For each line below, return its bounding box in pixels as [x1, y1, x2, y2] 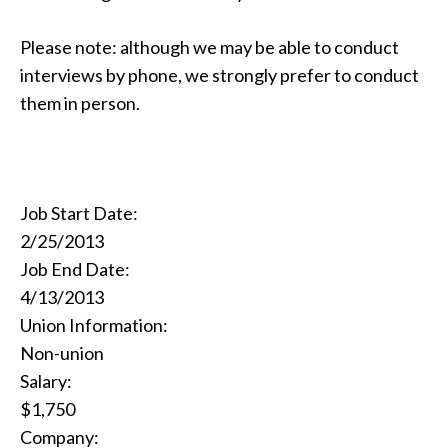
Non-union [20, 342, 104, 364]
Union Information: [20, 314, 168, 336]
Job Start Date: [20, 202, 138, 224]
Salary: [20, 370, 72, 392]
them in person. [20, 92, 140, 114]
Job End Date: [20, 258, 130, 280]
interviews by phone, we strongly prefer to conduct [20, 64, 419, 86]
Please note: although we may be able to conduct [20, 36, 399, 58]
